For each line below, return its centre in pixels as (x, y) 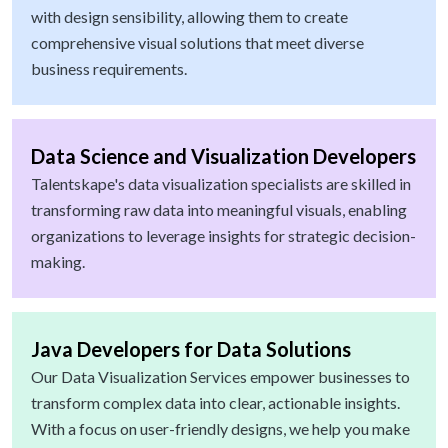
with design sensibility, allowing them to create (189, 17)
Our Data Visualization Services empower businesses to (220, 377)
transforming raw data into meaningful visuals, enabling (219, 210)
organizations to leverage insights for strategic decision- (223, 236)
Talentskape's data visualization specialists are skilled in (221, 184)
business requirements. (109, 69)
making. (58, 262)
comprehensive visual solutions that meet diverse (197, 43)
